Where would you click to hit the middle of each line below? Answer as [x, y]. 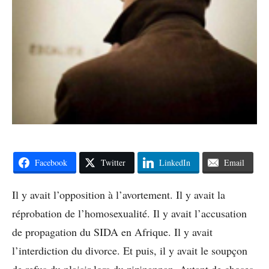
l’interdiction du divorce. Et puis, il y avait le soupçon [130, 251]
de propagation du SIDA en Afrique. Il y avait [112, 232]
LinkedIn [174, 163]
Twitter [113, 163]
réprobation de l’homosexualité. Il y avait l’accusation [129, 213]
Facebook [51, 163]
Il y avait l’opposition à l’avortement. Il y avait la [119, 195]
